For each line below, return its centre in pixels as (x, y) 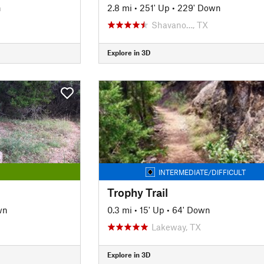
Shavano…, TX (179, 24)
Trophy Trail (137, 192)
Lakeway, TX (176, 227)
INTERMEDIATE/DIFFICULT (202, 172)
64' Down (191, 209)
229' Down (199, 7)
